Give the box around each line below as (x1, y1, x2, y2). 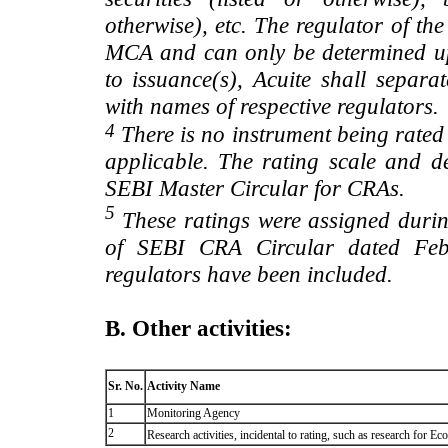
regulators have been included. (104, 260, 393, 287)
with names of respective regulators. (104, 93, 439, 120)
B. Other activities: (104, 314, 292, 341)
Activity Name (146, 378, 220, 393)
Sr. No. (107, 378, 143, 393)
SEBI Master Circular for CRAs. (104, 175, 405, 202)
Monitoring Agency (146, 405, 240, 420)
